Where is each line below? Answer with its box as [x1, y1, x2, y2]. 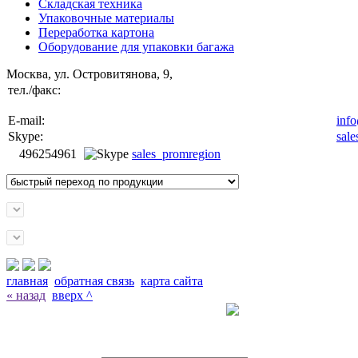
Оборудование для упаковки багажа [38, 39, 234, 54]
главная [6, 273, 48, 288]
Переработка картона [38, 25, 154, 39]
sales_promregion [132, 146, 221, 161]
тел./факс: [8, 82, 61, 97]
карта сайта [141, 273, 203, 288]
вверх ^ [52, 288, 93, 302]
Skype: [8, 129, 43, 143]
